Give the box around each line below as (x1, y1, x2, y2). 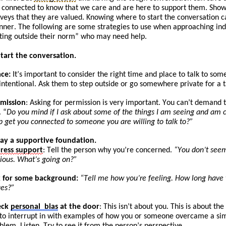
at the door (58, 202, 99, 211)
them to (49, 80, 77, 88)
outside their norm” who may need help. (12, 32, 149, 41)
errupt (17, 212, 37, 220)
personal (11, 202, 42, 211)
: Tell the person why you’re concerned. (43, 146, 174, 154)
